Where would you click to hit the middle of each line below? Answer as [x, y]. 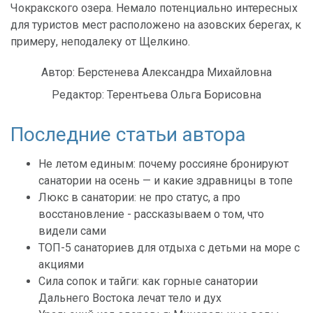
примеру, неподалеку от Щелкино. [100, 42]
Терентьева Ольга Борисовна [184, 95]
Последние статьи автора [128, 134]
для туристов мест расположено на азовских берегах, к [156, 25]
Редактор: [78, 95]
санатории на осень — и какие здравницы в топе [166, 181]
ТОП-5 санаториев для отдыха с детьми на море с [169, 248]
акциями [61, 264]
